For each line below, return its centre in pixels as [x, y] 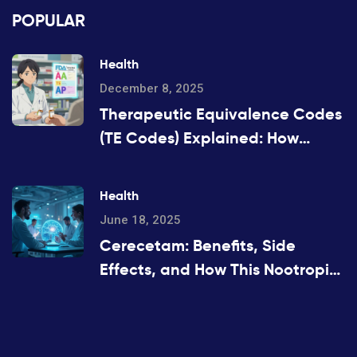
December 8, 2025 [152, 89]
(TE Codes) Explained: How [199, 138]
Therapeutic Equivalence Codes [221, 114]
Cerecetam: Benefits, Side [198, 246]
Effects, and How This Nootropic [219, 270]
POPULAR [49, 21]
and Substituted [161, 186]
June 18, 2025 [140, 220]
